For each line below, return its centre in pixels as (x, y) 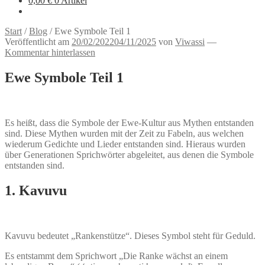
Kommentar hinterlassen (50, 52)
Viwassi (190, 42)
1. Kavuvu (36, 190)
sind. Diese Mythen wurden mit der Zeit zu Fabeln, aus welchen (124, 133)
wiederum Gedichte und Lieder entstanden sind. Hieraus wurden (125, 144)
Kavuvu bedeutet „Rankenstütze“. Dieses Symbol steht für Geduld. (130, 235)
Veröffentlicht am (38, 42)
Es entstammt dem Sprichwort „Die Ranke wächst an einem (116, 256)
